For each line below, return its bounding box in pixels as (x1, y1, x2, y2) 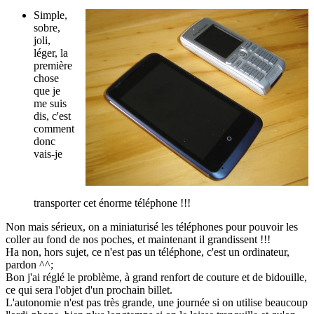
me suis (34, 97, 67, 110)
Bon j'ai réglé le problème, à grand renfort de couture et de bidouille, (6, 271, 307, 284)
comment (34, 123, 74, 135)
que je (34, 85, 60, 97)
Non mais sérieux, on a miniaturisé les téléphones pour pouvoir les (6, 221, 298, 233)
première (34, 60, 72, 72)
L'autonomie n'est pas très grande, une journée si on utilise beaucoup (6, 296, 308, 309)
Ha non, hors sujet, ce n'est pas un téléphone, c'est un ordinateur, (6, 246, 289, 259)
